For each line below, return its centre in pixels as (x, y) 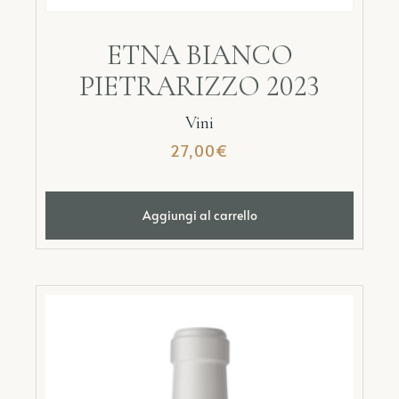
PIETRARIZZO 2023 (199, 86)
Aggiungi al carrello (199, 215)
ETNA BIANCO (199, 55)
